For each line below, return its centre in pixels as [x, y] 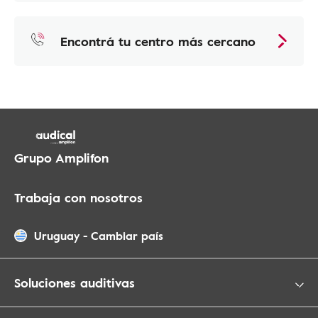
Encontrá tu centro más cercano [158, 41]
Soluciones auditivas [75, 282]
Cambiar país [127, 235]
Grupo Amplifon [61, 157]
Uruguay [57, 235]
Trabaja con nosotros [78, 197]
